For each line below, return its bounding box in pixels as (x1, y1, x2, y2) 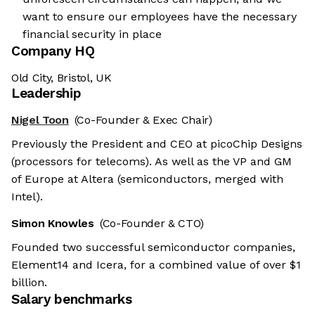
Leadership (11, 85, 82, 102)
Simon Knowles (11, 217, 94, 231)
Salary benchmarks (11, 291, 132, 308)
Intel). (11, 190, 43, 204)
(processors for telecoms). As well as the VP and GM (11, 155, 292, 169)
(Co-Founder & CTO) (99, 217, 205, 231)
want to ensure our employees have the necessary (22, 10, 297, 24)
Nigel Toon (11, 113, 69, 127)
